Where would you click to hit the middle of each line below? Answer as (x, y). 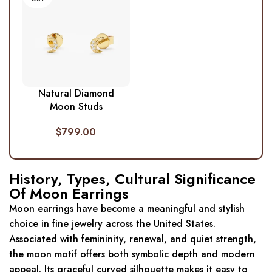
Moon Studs (76, 107)
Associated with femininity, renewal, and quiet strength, (133, 239)
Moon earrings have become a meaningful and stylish (127, 209)
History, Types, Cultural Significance (132, 179)
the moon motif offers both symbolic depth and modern (132, 254)
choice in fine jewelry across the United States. (112, 224)
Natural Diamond (76, 93)
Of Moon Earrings (69, 194)
